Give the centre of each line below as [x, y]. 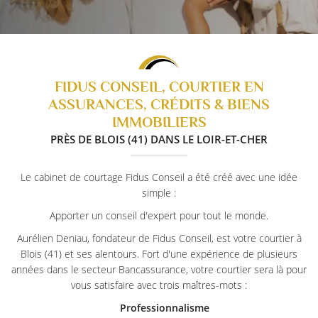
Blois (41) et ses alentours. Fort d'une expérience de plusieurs [159, 254]
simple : [159, 193]
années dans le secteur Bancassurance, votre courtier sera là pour [159, 269]
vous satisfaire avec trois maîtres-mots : [159, 285]
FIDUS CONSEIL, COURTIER [147, 87]
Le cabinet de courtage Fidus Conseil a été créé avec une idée [159, 177]
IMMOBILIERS [159, 122]
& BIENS [242, 104]
